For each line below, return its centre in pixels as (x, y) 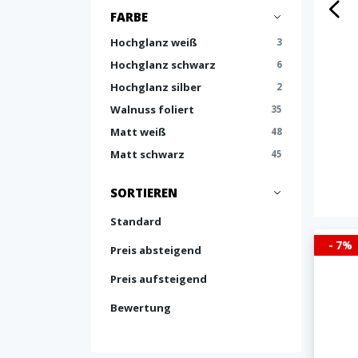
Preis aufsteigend (159, 279)
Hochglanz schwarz (163, 65)
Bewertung (141, 308)
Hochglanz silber (156, 87)
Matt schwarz (147, 154)
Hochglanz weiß (154, 42)
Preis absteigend (156, 250)
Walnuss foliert (152, 109)
